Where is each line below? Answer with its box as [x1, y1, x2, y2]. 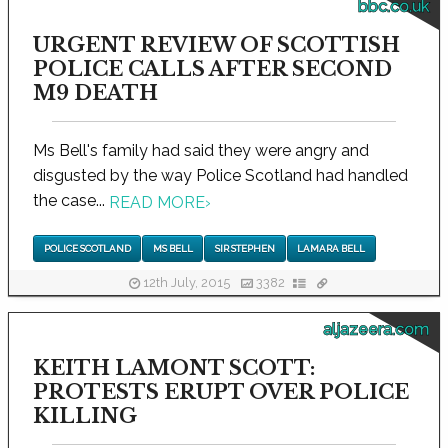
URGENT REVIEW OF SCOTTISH [33, 33, 400, 58]
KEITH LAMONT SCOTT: [33, 355, 315, 380]
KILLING [33, 403, 137, 428]
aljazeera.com [323, 319, 429, 339]
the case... [33, 191, 109, 211]
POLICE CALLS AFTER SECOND [33, 57, 392, 82]
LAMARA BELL [297, 242, 366, 254]
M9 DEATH [33, 81, 158, 106]
